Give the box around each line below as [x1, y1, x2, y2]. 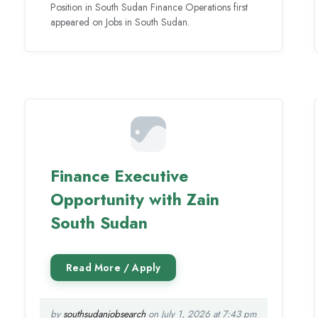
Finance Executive [50, 164, 189, 189]
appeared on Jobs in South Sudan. [50, 15, 190, 29]
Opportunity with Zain [50, 187, 220, 212]
